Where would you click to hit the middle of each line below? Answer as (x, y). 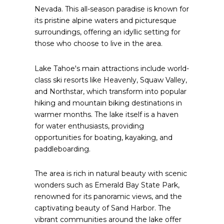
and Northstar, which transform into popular (110, 91)
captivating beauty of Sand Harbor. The (102, 208)
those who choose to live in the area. (98, 43)
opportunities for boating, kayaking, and (103, 137)
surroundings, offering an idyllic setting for (107, 32)
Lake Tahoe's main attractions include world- (111, 68)
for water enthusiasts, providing (89, 126)
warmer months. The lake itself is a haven (106, 114)
